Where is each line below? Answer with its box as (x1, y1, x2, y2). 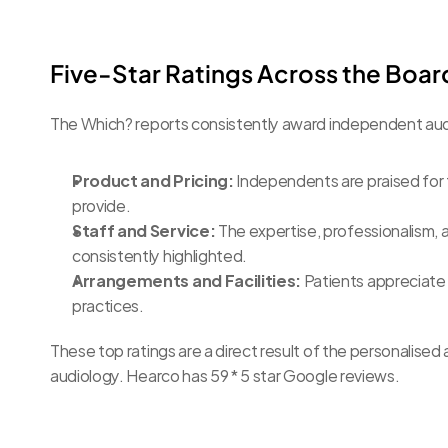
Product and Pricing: (72, 166, 234, 193)
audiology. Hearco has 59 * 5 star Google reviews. (50, 361, 400, 388)
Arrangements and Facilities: (72, 266, 302, 293)
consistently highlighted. (72, 241, 247, 268)
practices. (72, 291, 144, 318)
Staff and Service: (72, 216, 216, 243)
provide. (72, 191, 131, 218)
